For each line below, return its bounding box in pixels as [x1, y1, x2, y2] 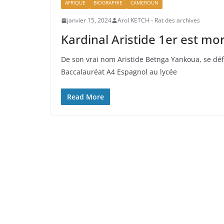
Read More [67, 92, 104, 102]
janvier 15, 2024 [67, 16, 111, 25]
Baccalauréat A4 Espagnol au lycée [61, 67, 177, 77]
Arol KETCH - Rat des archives [117, 16, 200, 25]
